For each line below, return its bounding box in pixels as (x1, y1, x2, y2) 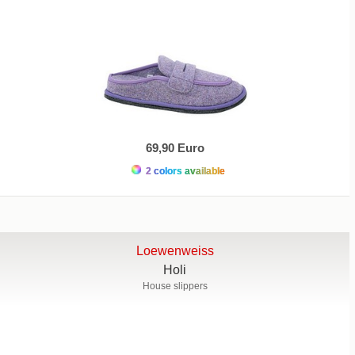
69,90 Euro (145, 140, 204, 155)
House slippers (142, 280, 208, 292)
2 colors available (143, 165, 225, 177)
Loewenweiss (136, 243, 214, 258)
